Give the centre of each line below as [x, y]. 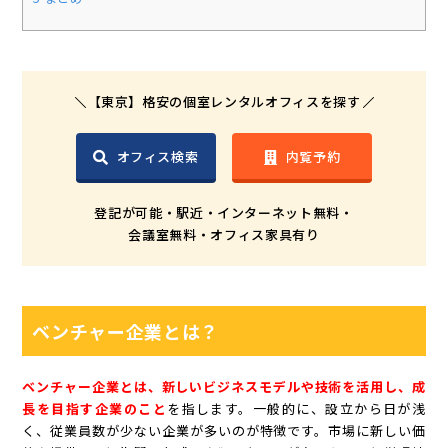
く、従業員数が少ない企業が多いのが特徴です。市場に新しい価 [224, 431]
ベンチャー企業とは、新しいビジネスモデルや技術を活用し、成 [224, 387]
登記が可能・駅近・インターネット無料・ [224, 213]
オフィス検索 [157, 156]
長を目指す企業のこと [95, 409]
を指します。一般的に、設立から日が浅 [296, 409]
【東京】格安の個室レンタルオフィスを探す [224, 102]
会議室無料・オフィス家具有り [224, 235]
